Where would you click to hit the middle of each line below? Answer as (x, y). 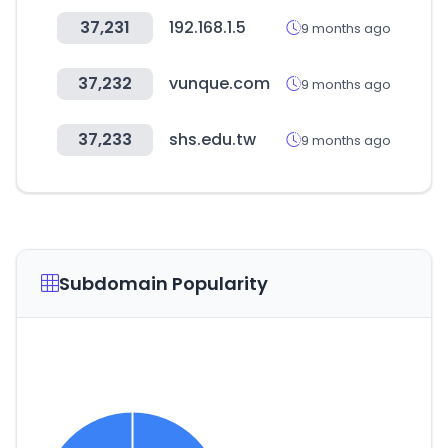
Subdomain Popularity (163, 283)
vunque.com (219, 83)
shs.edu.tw (212, 139)
